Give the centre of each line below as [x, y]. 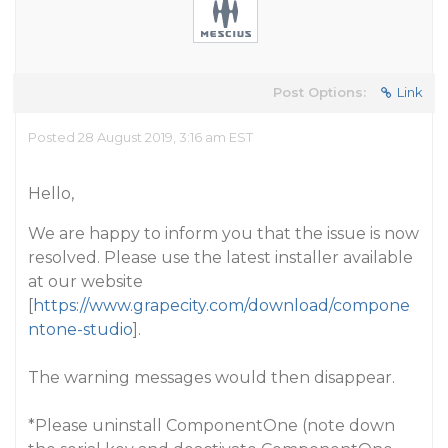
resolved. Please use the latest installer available [220, 257]
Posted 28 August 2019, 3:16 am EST [140, 137]
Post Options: [319, 92]
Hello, [51, 193]
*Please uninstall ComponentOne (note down [211, 425]
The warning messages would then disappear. [211, 377]
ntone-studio [80, 329]
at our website [85, 281]
